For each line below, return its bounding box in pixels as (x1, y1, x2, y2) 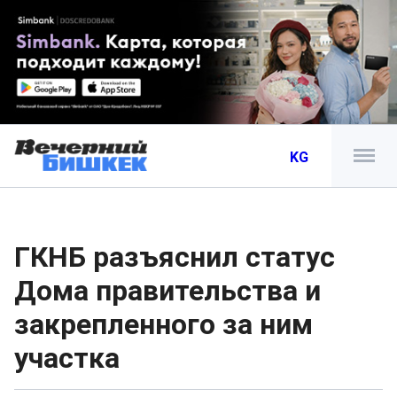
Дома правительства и (14, 274, 321, 307)
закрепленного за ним (14, 307, 313, 341)
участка (14, 341, 120, 375)
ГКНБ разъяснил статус (14, 240, 335, 274)
